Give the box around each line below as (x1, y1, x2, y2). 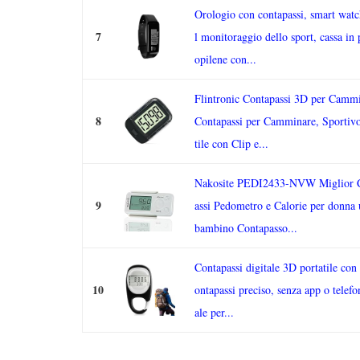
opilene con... (194, 51, 256, 67)
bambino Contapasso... (194, 220, 297, 235)
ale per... (194, 305, 234, 320)
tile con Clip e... (194, 136, 268, 151)
